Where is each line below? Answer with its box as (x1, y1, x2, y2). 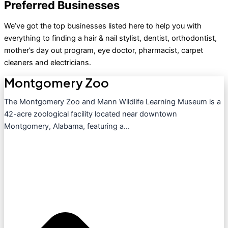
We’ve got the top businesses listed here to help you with (4, 21, 202, 31)
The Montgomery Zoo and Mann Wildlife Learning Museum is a (4, 97, 221, 107)
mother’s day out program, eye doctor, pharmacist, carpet (4, 46, 203, 55)
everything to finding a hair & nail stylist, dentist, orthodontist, (4, 34, 217, 43)
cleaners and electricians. (4, 58, 91, 68)
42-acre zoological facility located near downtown (4, 109, 177, 119)
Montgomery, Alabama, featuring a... (4, 122, 130, 131)
